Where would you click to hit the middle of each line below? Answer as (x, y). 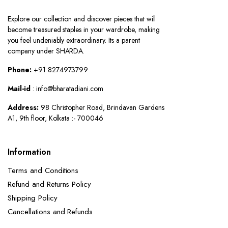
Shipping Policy (33, 198)
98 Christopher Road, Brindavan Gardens (101, 107)
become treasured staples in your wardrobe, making (84, 30)
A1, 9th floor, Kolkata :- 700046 (56, 118)
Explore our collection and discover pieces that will (82, 19)
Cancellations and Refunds (50, 212)
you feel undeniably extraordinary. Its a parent (74, 40)
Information (29, 152)
